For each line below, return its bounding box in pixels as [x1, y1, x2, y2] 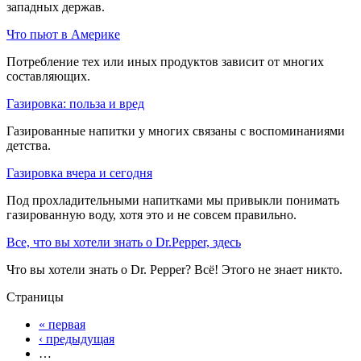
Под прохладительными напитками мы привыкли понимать [6, 193, 339, 207]
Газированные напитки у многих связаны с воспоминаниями [6, 123, 345, 138]
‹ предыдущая [39, 331, 114, 346]
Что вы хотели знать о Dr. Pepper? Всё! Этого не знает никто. [6, 262, 342, 276]
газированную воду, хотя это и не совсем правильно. [6, 207, 300, 222]
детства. [6, 138, 51, 152]
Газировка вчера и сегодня [6, 165, 152, 180]
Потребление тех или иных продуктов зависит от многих [6, 54, 324, 68]
